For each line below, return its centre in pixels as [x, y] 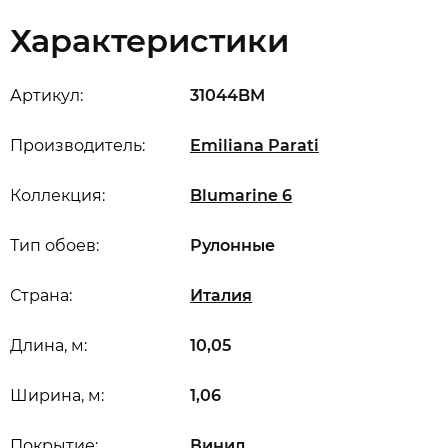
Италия [221, 295]
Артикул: [46, 95]
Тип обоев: [54, 245]
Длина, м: [48, 345]
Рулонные [232, 245]
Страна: [41, 295]
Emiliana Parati [254, 145]
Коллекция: [57, 195]
